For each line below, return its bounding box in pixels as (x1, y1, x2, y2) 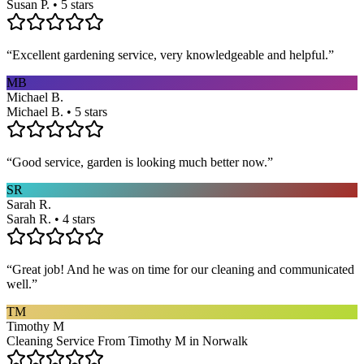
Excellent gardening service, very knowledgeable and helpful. (12, 47, 328, 62)
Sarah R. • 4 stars (6, 211, 95, 226)
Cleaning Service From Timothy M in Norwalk (6, 333, 248, 348)
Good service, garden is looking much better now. (12, 154, 267, 169)
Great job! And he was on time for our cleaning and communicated (12, 262, 354, 276)
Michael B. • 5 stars (6, 104, 107, 119)
